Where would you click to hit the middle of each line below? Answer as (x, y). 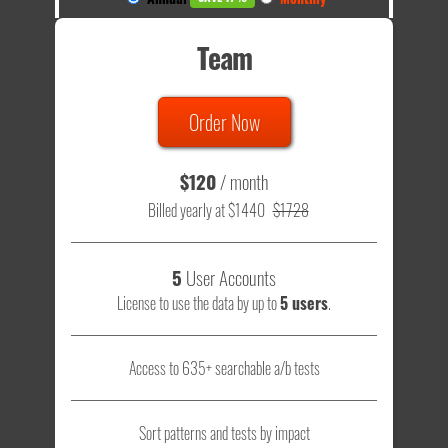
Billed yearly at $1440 (206, 209)
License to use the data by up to (198, 302)
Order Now (224, 121)
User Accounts (229, 276)
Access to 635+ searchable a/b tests (224, 367)
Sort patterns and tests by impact (224, 432)
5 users (304, 302)
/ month (244, 180)
